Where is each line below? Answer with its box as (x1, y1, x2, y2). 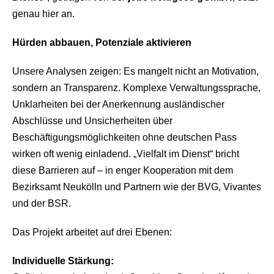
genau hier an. (12, 9, 75, 19)
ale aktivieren (130, 37, 191, 48)
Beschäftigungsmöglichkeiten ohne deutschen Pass (12, 132, 237, 143)
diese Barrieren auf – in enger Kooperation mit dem (12, 165, 233, 176)
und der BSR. (12, 198, 71, 209)
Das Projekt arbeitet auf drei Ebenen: (12, 227, 172, 237)
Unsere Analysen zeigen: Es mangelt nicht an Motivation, (12, 66, 259, 76)
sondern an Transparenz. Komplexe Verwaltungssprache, (12, 83, 261, 93)
